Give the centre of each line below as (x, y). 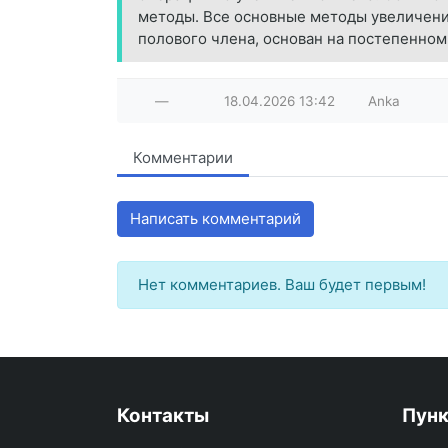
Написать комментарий (215, 219)
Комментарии (183, 158)
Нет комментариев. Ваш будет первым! (282, 285)
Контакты (163, 416)
